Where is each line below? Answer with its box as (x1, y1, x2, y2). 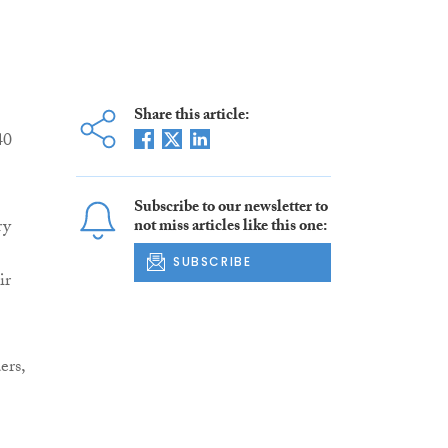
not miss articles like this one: (133, 214, 327, 242)
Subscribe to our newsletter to (133, 195, 328, 223)
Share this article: (133, 103, 249, 131)
